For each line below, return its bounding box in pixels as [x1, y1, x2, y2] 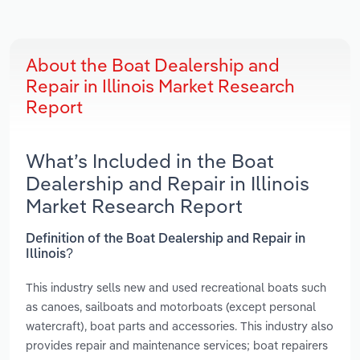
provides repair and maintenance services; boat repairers [26, 337, 328, 353]
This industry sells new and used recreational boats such [26, 279, 326, 295]
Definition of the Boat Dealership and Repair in [26, 232, 305, 246]
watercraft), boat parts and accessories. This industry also [26, 317, 333, 333]
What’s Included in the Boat [26, 149, 274, 174]
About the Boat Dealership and [26, 54, 280, 77]
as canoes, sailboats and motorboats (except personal [26, 298, 316, 314]
